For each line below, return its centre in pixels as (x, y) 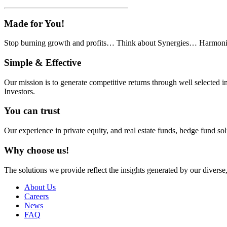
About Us (40, 187)
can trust (40, 111)
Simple (18, 62)
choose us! (47, 150)
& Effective (57, 62)
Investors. (20, 91)
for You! (46, 23)
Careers (36, 196)
